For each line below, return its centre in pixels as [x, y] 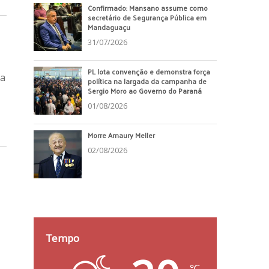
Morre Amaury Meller [121, 135]
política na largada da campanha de [147, 81]
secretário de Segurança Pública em [147, 17]
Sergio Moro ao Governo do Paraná [145, 90]
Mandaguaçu [109, 27]
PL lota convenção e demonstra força [149, 71]
